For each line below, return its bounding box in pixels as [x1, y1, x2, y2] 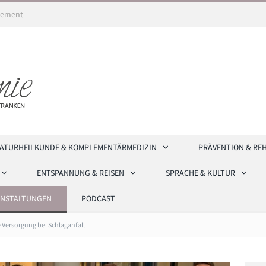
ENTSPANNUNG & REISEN [37, 167, 124, 178]
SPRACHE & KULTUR [166, 167, 235, 178]
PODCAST [81, 193, 115, 204]
